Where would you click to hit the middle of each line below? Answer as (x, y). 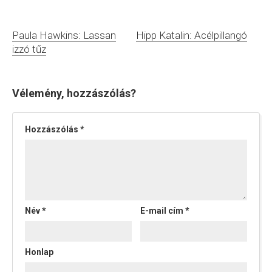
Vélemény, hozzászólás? (74, 93)
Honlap (39, 252)
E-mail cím (163, 210)
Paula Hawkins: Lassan (64, 35)
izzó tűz (29, 49)
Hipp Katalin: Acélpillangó (192, 35)
